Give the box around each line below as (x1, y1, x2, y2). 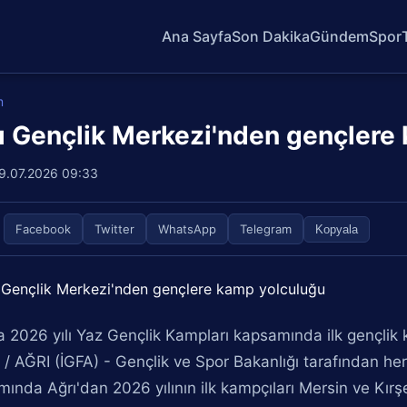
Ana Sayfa (162, 26, 233, 45)
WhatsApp (158, 222, 217, 236)
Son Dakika (232, 26, 311, 45)
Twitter (94, 222, 135, 236)
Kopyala (315, 222, 359, 236)
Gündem (310, 26, 370, 45)
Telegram (240, 222, 293, 236)
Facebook (15, 222, 72, 236)
